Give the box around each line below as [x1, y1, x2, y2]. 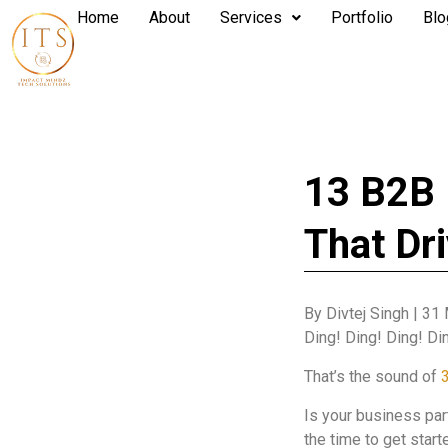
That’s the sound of [304, 367, 437, 386]
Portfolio [331, 8, 393, 27]
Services [220, 8, 282, 27]
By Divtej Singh [304, 304, 409, 323]
